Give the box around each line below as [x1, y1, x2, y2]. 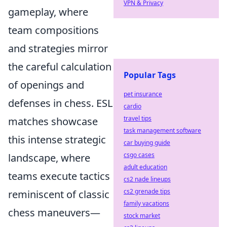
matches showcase [8, 115, 98, 129]
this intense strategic [8, 133, 106, 147]
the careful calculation [8, 60, 111, 74]
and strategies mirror [8, 42, 108, 56]
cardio [124, 102, 141, 110]
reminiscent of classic [8, 187, 109, 202]
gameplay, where [8, 5, 88, 19]
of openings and [8, 78, 84, 92]
